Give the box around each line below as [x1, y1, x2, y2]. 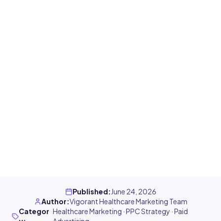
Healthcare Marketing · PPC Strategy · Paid [53, 207, 188, 216]
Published [72, 187, 108, 196]
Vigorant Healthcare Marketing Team [69, 197, 187, 206]
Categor [18, 207, 49, 216]
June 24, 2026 [110, 187, 156, 196]
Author [41, 197, 67, 206]
